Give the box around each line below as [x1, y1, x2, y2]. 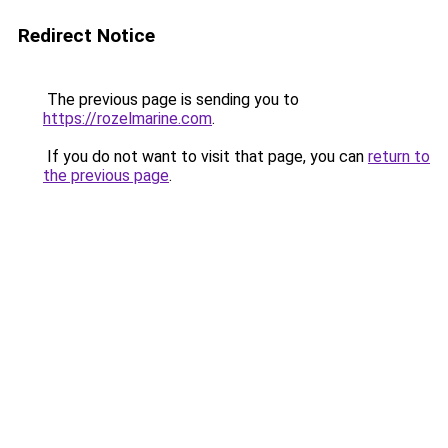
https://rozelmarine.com [43, 109, 212, 128]
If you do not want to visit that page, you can [43, 147, 368, 166]
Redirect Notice [18, 24, 155, 47]
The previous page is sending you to [43, 90, 299, 109]
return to [368, 147, 430, 166]
